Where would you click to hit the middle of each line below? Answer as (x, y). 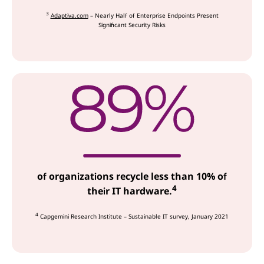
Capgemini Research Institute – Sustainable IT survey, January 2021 (133, 217)
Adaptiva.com (69, 15)
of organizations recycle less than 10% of (132, 176)
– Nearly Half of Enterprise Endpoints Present (153, 15)
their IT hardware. (130, 191)
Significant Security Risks (132, 24)
